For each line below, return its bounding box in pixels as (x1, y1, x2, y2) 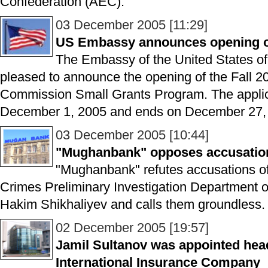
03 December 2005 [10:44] (56, 127, 209, 142)
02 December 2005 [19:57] (56, 220, 209, 235)
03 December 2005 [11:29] (56, 17, 208, 32)
